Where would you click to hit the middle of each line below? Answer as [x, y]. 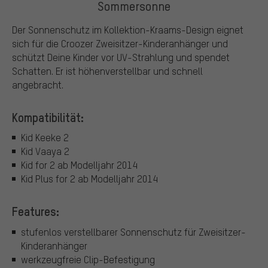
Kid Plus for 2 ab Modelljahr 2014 [89, 179]
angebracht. [38, 84]
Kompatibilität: [48, 117]
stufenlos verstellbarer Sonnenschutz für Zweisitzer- [133, 232]
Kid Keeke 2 [45, 138]
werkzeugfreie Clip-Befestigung [88, 259]
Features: [36, 211]
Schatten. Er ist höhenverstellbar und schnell [107, 71]
